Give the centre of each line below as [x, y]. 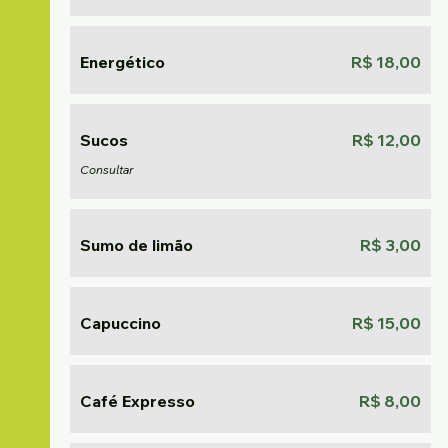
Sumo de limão [136, 245]
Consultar [106, 169]
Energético [122, 62]
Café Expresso [137, 401]
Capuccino [120, 323]
